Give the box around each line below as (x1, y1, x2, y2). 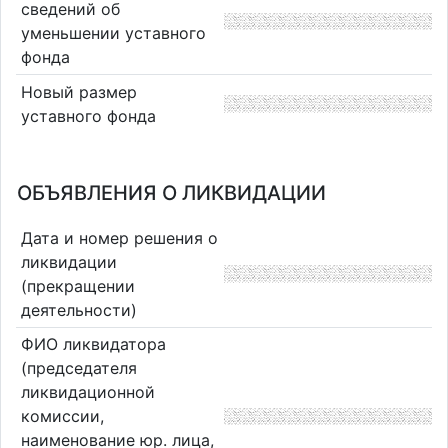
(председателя (20, 358, 137, 379)
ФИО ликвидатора (20, 334, 166, 355)
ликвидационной (20, 382, 155, 403)
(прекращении (20, 275, 135, 296)
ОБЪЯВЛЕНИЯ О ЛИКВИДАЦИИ (17, 181, 326, 205)
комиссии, (20, 406, 104, 427)
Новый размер (20, 81, 137, 102)
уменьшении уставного (20, 23, 206, 44)
